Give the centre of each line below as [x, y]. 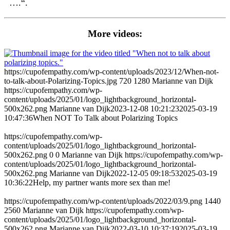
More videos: [115, 33]
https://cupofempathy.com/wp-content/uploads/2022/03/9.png [103, 201]
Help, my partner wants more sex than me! [102, 183]
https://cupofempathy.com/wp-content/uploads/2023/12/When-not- [111, 72]
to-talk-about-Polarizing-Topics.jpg [61, 81]
